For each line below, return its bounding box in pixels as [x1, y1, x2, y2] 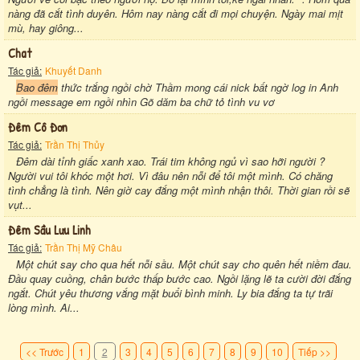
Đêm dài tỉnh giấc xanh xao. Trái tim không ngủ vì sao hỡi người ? [16, 153, 325, 169]
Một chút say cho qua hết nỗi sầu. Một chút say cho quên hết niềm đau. [16, 256, 352, 272]
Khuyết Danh [45, 63, 102, 77]
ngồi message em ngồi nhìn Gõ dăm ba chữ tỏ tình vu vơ [8, 93, 275, 109]
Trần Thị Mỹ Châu [45, 239, 122, 254]
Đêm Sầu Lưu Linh [8, 220, 91, 239]
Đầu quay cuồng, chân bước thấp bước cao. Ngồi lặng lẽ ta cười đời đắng [8, 270, 351, 286]
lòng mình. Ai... [8, 299, 80, 315]
